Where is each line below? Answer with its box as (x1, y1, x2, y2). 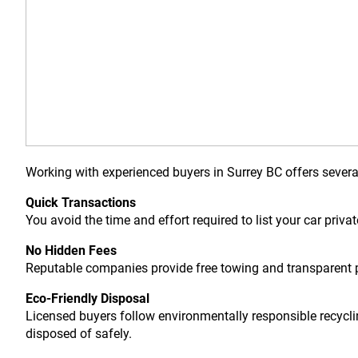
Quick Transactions (26, 195, 136, 211)
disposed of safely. (26, 326, 132, 342)
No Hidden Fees (26, 243, 117, 259)
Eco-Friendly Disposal (26, 291, 149, 307)
